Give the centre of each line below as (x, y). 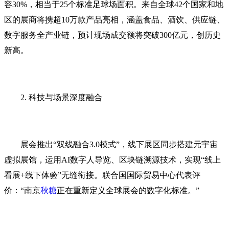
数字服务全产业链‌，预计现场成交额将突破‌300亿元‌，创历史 (112, 35)
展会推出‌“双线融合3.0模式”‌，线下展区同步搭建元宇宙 (119, 144)
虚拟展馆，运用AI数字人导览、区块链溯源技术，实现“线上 (112, 159)
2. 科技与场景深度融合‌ (61, 97)
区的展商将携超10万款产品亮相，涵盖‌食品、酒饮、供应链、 (114, 19)
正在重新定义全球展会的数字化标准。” (128, 190)
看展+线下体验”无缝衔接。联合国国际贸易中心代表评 (102, 175)
